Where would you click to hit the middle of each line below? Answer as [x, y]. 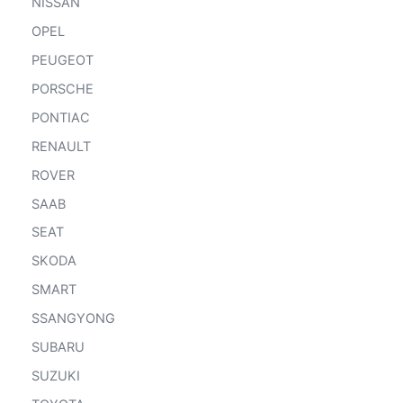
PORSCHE [63, 89]
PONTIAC [61, 117]
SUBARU [58, 348]
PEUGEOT [63, 60]
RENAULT [61, 146]
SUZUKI [56, 376]
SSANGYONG [73, 319]
